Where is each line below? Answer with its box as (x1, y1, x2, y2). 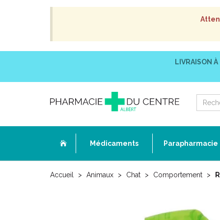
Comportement (153, 171, 202, 179)
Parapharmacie (164, 139, 218, 147)
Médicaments (90, 139, 138, 147)
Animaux (86, 171, 113, 179)
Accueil (50, 171, 74, 179)
